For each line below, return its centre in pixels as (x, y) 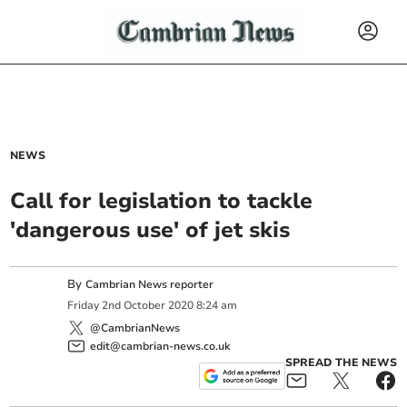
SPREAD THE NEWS (341, 362)
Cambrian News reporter (150, 284)
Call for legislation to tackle (162, 201)
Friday (84, 306)
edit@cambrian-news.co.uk (160, 346)
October (145, 306)
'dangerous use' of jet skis (150, 230)
